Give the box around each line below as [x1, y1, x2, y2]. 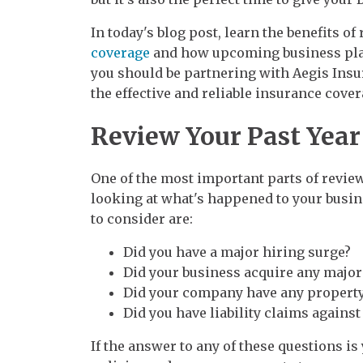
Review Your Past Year [91, 120, 361, 152]
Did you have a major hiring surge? [123, 243, 351, 260]
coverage [91, 44, 150, 61]
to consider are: [91, 210, 193, 227]
